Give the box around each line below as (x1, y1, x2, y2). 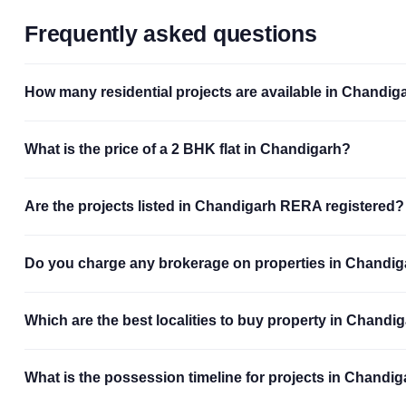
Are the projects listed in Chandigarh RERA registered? (24, 198, 404, 214)
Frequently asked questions (24, 21, 317, 46)
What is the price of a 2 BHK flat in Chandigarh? (24, 140, 351, 157)
